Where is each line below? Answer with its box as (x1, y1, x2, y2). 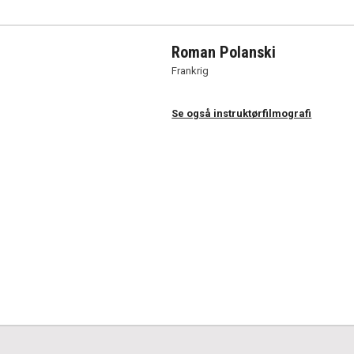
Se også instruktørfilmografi (171, 107, 312, 119)
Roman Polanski (171, 43, 277, 62)
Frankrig (171, 65, 209, 77)
